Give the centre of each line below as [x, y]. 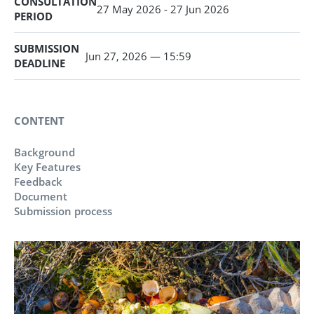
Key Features [47, 167]
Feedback [38, 182]
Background [45, 152]
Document [41, 196]
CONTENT [39, 121]
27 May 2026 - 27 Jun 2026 [163, 9]
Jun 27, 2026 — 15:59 [138, 56]
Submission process [63, 211]
